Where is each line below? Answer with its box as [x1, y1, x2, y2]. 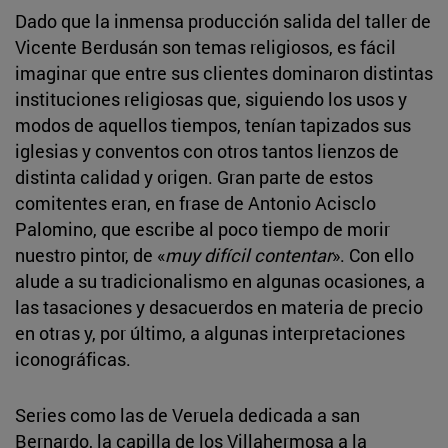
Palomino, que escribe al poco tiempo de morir [15, 216, 390, 241]
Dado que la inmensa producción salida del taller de [15, 8, 431, 33]
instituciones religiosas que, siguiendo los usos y [15, 86, 407, 111]
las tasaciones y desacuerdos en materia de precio [15, 294, 423, 319]
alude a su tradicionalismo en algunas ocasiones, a [15, 268, 425, 293]
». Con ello [332, 242, 414, 267]
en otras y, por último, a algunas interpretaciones [15, 320, 405, 345]
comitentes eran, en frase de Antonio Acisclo [15, 190, 376, 215]
